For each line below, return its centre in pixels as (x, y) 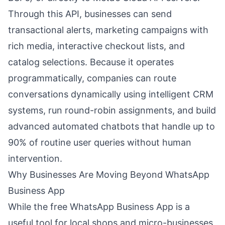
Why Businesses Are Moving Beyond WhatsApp (109, 175)
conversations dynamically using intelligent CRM (111, 94)
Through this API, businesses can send (90, 14)
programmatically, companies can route (92, 78)
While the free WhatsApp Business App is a (99, 207)
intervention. (35, 158)
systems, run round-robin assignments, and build (112, 110)
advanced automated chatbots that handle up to (111, 126)
